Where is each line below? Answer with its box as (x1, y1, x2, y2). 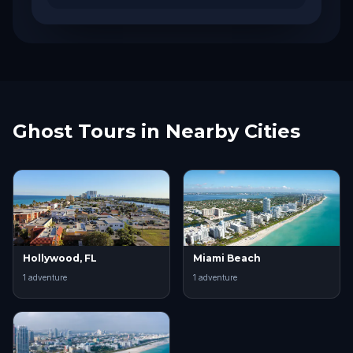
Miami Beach (193, 252, 261, 264)
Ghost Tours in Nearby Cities (13, 120, 300, 143)
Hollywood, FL (23, 252, 97, 264)
